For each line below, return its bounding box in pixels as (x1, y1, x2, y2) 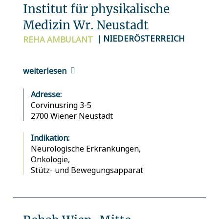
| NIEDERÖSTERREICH (97, 32, 185, 44)
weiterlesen (22, 65, 66, 76)
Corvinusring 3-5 (30, 99, 91, 110)
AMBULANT (46, 33, 93, 45)
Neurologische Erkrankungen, (30, 143, 143, 154)
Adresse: (30, 88, 62, 100)
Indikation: (30, 132, 69, 143)
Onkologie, (30, 153, 72, 165)
